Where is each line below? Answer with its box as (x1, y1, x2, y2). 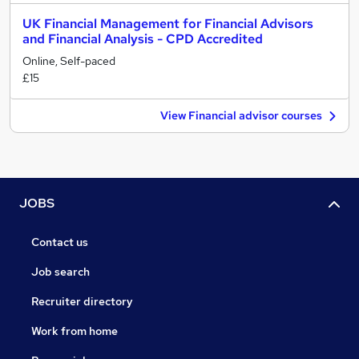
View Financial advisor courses (160, 108, 322, 123)
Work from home (31, 324, 118, 339)
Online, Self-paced (22, 54, 115, 68)
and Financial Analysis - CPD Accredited (22, 30, 263, 47)
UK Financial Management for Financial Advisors (22, 15, 313, 32)
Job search (31, 264, 90, 280)
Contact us (31, 235, 88, 250)
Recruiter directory (31, 294, 133, 309)
